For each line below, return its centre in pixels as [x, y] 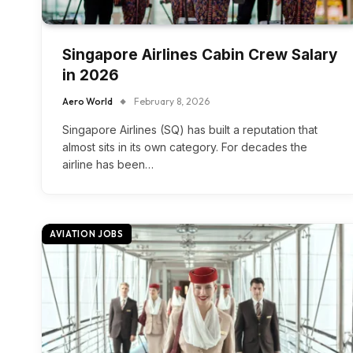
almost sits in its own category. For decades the [185, 147]
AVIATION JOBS [87, 234]
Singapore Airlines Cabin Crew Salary [200, 54]
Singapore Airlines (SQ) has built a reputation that [190, 129]
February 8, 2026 [172, 101]
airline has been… [108, 164]
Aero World [87, 101]
